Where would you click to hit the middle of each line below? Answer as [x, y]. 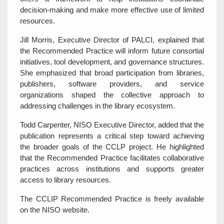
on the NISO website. [55, 210]
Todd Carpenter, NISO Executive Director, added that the [112, 125]
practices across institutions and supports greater [112, 169]
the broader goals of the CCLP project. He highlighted [112, 147]
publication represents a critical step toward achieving [112, 136]
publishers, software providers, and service [112, 84]
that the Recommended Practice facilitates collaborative [112, 158]
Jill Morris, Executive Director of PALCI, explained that [112, 40]
